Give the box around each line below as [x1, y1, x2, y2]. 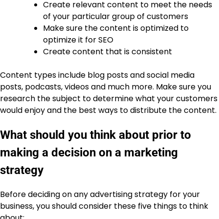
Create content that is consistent [43, 46, 172, 58]
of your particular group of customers [43, 11, 188, 22]
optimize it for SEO [43, 34, 113, 46]
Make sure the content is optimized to [43, 22, 189, 34]
